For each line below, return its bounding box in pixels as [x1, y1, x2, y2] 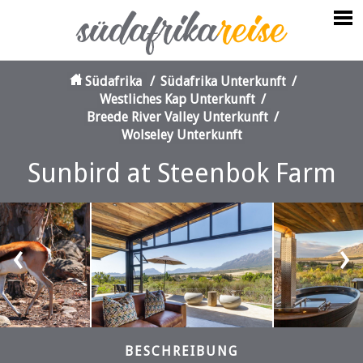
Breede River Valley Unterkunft [87, 109, 268, 125]
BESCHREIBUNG [125, 344, 238, 360]
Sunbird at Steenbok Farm [27, 158, 336, 189]
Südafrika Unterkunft [160, 74, 286, 89]
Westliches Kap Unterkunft [100, 92, 255, 107]
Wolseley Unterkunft [121, 127, 242, 143]
